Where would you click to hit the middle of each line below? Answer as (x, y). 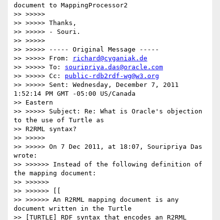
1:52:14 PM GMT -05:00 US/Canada (75, 94)
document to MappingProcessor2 (71, 5)
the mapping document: (55, 173)
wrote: (26, 156)
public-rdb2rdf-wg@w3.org (112, 76)
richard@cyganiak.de (110, 58)
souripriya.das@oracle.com (114, 67)
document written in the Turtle (73, 209)
